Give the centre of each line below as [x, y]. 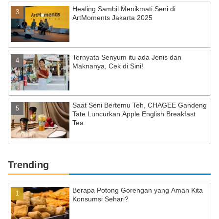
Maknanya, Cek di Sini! [108, 66]
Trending [28, 164]
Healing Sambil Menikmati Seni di [124, 9]
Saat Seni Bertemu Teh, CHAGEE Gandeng [140, 105]
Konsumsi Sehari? [101, 199]
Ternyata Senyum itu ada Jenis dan [127, 57]
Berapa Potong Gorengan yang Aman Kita [138, 190]
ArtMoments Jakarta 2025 [113, 18]
